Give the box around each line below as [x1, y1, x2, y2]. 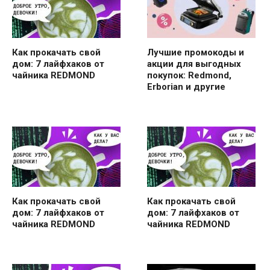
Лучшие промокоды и [147, 46, 244, 58]
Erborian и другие [147, 81, 225, 92]
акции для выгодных [147, 58, 241, 69]
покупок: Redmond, [147, 69, 231, 81]
